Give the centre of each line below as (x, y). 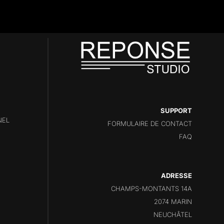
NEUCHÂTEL (173, 215)
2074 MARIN (173, 202)
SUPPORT (176, 111)
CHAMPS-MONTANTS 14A (151, 189)
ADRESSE (176, 176)
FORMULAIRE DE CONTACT (150, 124)
